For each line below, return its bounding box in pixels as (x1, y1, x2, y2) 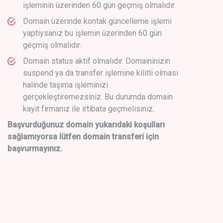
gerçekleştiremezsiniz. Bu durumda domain (23, 92, 173, 102)
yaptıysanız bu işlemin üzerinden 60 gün (23, 28, 162, 38)
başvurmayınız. (7, 143, 62, 153)
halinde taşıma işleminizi (23, 80, 108, 90)
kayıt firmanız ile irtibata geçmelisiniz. (23, 104, 154, 113)
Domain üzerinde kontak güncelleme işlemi (23, 16, 172, 26)
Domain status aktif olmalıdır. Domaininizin (23, 56, 170, 66)
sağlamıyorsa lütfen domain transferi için (7, 131, 159, 141)
